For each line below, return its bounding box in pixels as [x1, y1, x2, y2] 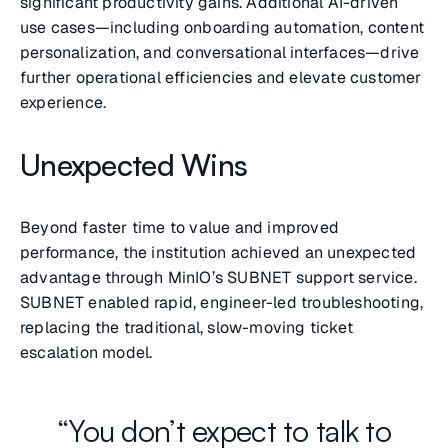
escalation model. [20, 342, 153, 364]
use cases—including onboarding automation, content [20, 17, 425, 39]
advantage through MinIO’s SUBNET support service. [20, 267, 417, 289]
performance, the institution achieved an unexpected [20, 242, 417, 264]
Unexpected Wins [20, 146, 248, 184]
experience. [20, 92, 107, 114]
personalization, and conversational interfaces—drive [20, 42, 420, 64]
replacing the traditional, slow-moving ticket [20, 317, 354, 339]
